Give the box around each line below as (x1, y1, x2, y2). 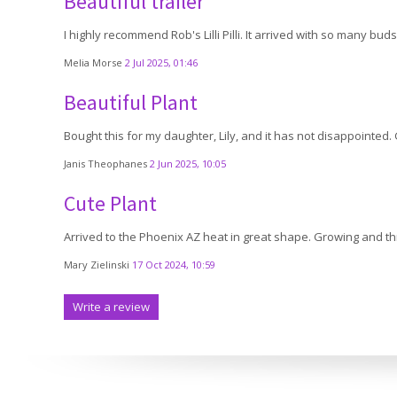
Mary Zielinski (64, 258, 132, 271)
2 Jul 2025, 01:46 (125, 56, 198, 69)
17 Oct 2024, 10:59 (132, 258, 215, 271)
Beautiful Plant (64, 89, 198, 116)
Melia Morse (64, 56, 125, 69)
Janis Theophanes (64, 157, 150, 170)
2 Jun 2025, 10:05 (150, 157, 226, 170)
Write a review (73, 299, 150, 315)
